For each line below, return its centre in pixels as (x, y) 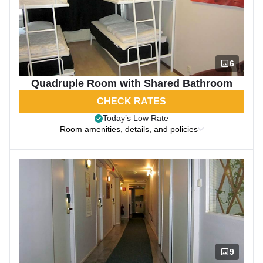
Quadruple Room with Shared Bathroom (131, 83)
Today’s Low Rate (136, 118)
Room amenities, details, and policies (129, 129)
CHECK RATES (131, 101)
